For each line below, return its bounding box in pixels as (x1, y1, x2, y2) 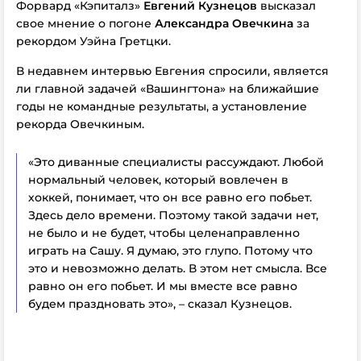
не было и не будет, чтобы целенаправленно (28, 226, 300, 240)
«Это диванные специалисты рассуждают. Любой (28, 155, 324, 169)
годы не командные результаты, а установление (16, 99, 307, 114)
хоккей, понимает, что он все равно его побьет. (28, 190, 312, 205)
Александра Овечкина (155, 16, 297, 31)
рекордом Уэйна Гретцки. (16, 34, 171, 48)
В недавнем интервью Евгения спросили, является (16, 64, 329, 78)
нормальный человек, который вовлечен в (28, 172, 288, 187)
